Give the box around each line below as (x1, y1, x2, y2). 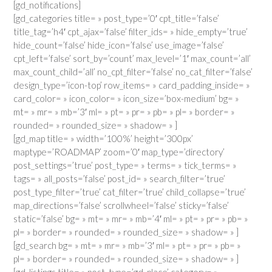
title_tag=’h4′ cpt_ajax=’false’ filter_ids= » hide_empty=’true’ (13, 25, 248, 37)
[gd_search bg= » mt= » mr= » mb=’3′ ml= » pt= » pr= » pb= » (13, 239, 241, 251)
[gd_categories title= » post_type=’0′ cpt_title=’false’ (13, 12, 219, 24)
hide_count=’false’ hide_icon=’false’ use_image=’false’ (13, 39, 224, 50)
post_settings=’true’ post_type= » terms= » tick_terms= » (13, 159, 237, 171)
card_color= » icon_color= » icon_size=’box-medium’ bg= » (13, 92, 239, 104)
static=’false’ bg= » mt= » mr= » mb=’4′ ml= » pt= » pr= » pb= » (13, 212, 248, 224)
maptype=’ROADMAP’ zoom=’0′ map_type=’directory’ (13, 146, 225, 157)
